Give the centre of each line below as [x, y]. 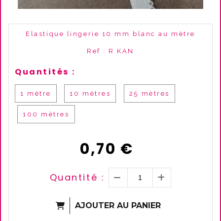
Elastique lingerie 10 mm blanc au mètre [110, 34]
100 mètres [46, 114]
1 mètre [36, 93]
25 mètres [149, 93]
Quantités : [45, 72]
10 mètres [90, 93]
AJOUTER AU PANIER [118, 205]
